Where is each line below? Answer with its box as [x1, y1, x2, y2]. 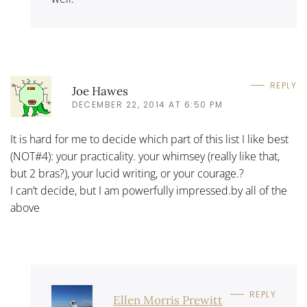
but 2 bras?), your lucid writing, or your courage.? [10, 166, 244, 181]
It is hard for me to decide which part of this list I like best [10, 132, 288, 147]
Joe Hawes [72, 83, 128, 99]
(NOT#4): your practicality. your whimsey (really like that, [10, 149, 280, 164]
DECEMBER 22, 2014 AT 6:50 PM [72, 98, 223, 110]
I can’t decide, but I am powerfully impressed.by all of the [10, 183, 287, 198]
